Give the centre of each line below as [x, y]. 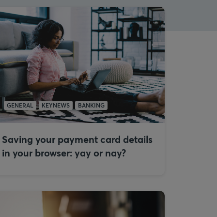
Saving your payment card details [77, 139]
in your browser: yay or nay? [64, 153]
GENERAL [20, 105]
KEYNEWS [56, 105]
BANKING [91, 105]
